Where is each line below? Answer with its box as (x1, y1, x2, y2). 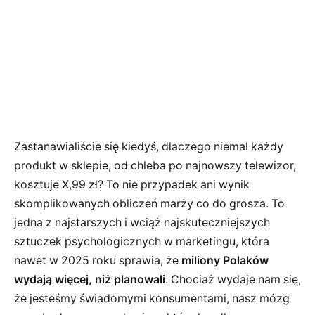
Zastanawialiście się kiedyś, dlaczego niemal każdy (14, 139, 283, 153)
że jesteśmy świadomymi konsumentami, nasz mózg (14, 291, 290, 305)
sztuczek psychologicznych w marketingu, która (14, 234, 269, 248)
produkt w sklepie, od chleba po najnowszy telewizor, (14, 158, 296, 172)
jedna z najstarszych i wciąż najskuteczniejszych (14, 215, 270, 229)
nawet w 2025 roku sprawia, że (14, 253, 181, 267)
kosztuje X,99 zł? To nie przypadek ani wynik (14, 177, 250, 191)
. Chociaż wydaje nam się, (165, 272, 301, 286)
